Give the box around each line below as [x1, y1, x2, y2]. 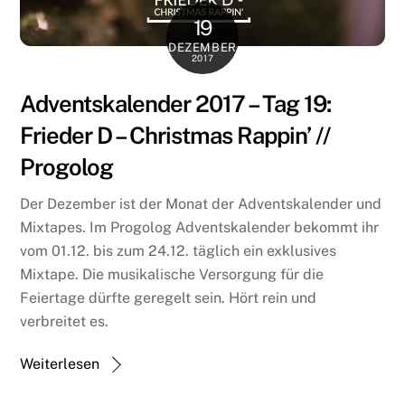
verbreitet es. [20, 312, 109, 330]
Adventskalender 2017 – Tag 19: [20, 89, 331, 118]
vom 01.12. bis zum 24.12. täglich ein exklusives [20, 241, 337, 259]
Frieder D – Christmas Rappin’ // [20, 121, 330, 149]
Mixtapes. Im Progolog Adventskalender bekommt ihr [20, 218, 380, 236]
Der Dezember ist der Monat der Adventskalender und [20, 194, 382, 212]
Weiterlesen [20, 354, 100, 372]
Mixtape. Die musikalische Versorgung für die [20, 265, 325, 283]
